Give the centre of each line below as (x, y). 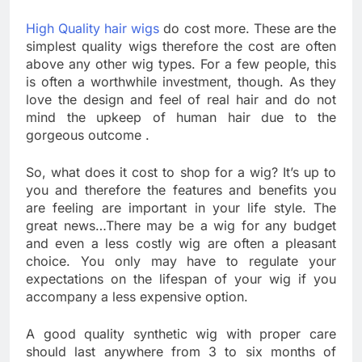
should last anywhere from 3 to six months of (181, 351)
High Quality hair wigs (93, 28)
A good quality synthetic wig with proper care (181, 333)
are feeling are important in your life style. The (181, 207)
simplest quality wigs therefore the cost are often (181, 46)
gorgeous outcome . (88, 135)
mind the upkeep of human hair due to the (181, 117)
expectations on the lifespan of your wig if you (181, 278)
